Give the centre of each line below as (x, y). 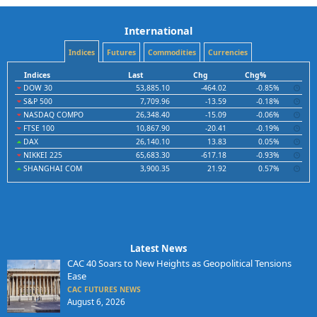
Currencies (227, 53)
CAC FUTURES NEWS (104, 290)
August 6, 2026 (96, 302)
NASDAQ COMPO (52, 115)
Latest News (158, 249)
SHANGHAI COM (52, 169)
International (158, 31)
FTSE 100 (38, 128)
